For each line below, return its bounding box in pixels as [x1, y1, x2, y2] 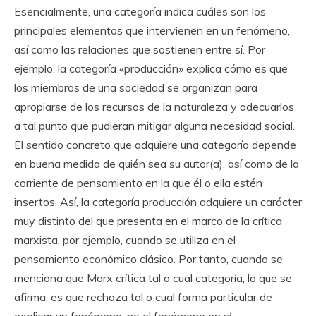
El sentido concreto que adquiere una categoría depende [14, 138, 296, 152]
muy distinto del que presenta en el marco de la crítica [14, 214, 282, 229]
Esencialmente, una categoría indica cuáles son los [14, 4, 266, 19]
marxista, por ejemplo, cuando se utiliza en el [14, 233, 236, 248]
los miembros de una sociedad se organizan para [14, 80, 257, 95]
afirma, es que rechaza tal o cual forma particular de [14, 290, 272, 305]
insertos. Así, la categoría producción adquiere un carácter [14, 195, 302, 209]
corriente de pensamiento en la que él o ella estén [14, 176, 262, 190]
